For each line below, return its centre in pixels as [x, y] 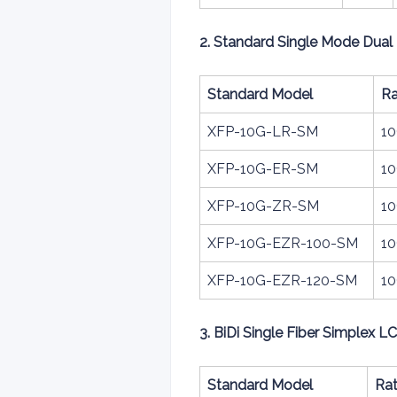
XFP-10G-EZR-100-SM [283, 243]
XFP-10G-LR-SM [263, 132]
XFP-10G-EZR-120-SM [282, 280]
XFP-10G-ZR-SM [263, 206]
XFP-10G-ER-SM [263, 169]
